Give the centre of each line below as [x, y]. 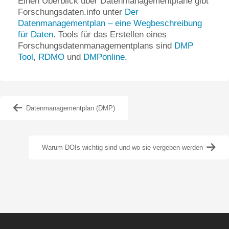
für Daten [36, 34]
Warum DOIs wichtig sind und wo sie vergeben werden [122, 147]
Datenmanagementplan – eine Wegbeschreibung [110, 23]
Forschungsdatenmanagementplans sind [96, 45]
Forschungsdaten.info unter [71, 12]
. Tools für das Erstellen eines [110, 34]
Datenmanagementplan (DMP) [71, 108]
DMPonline [104, 57]
